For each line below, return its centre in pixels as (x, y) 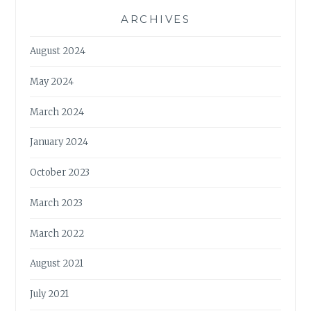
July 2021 (50, 294)
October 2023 (60, 173)
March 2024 (57, 112)
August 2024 (58, 51)
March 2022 (57, 233)
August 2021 (57, 264)
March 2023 (57, 203)
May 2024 (52, 81)
